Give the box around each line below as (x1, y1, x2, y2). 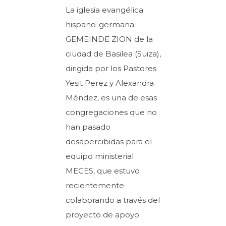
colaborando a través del (66, 195, 160, 205)
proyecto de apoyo (66, 210, 139, 219)
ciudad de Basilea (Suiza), (66, 49, 161, 59)
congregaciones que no (66, 107, 157, 117)
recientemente (66, 181, 124, 190)
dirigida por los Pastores (66, 64, 156, 73)
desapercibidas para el (66, 137, 152, 146)
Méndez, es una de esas (66, 93, 157, 102)
